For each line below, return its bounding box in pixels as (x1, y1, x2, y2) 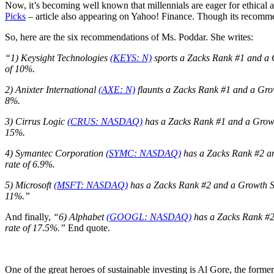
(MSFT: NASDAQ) (54, 179, 128, 190)
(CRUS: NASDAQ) (67, 116, 143, 127)
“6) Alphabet (51, 211, 106, 222)
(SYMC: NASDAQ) (106, 147, 181, 158)
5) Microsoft (5, 179, 54, 190)
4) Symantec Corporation (5, 147, 106, 158)
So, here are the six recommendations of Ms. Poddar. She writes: (5, 31, 253, 42)
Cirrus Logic (15, 116, 67, 127)
